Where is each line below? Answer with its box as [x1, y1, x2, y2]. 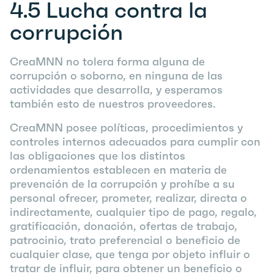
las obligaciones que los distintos [10, 149, 185, 163]
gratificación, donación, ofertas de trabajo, [10, 219, 237, 233]
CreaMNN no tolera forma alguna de [10, 54, 205, 68]
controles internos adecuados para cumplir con [10, 135, 261, 149]
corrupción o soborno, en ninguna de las [10, 68, 223, 83]
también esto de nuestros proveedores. [10, 97, 216, 111]
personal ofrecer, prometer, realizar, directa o [10, 191, 247, 205]
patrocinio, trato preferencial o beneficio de [10, 233, 240, 247]
